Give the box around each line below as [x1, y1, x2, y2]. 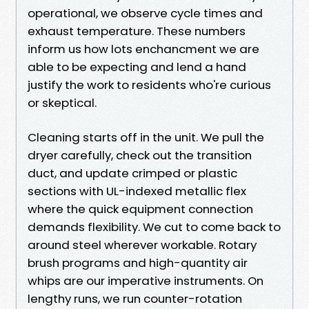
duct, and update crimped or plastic [28, 164, 237, 181]
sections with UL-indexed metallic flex [28, 182, 246, 199]
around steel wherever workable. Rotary [28, 236, 257, 253]
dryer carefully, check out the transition [28, 146, 252, 163]
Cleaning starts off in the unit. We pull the [28, 128, 264, 146]
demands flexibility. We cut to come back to [28, 218, 281, 235]
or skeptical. [28, 94, 97, 111]
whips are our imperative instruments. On [28, 272, 263, 289]
